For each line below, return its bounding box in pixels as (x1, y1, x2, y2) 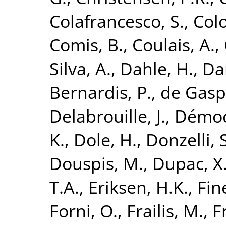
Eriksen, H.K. (88, 175, 188, 199)
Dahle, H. (120, 56, 193, 80)
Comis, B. (49, 32, 123, 56)
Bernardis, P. (49, 80, 151, 104)
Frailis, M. (127, 198, 203, 222)
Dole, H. (74, 127, 137, 151)
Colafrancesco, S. (49, 9, 184, 33)
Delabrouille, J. (49, 103, 165, 128)
